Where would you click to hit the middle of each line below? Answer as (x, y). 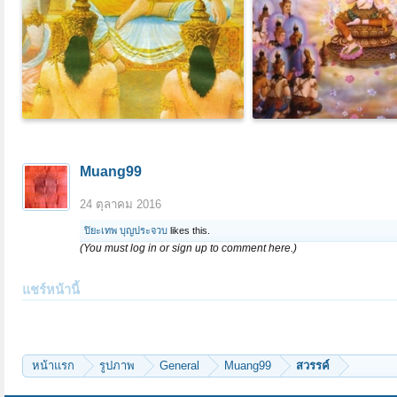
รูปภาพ (117, 366)
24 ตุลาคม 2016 (121, 204)
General (179, 366)
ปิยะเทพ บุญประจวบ (126, 230)
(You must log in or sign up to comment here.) (188, 248)
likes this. (189, 230)
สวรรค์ (313, 366)
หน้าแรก (53, 366)
